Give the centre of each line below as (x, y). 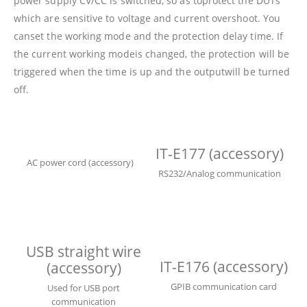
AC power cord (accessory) (80, 162)
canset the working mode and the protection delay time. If (148, 36)
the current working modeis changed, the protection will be (152, 53)
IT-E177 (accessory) (220, 153)
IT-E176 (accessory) (223, 266)
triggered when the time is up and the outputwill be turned (152, 71)
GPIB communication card (223, 287)
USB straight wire (84, 251)
